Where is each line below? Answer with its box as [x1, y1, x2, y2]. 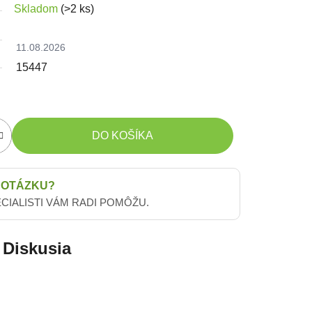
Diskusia [3, 238, 71, 258]
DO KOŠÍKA [92, 129, 153, 141]
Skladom [14, 2, 61, 15]
